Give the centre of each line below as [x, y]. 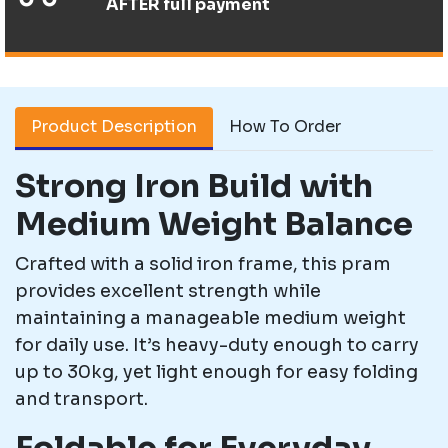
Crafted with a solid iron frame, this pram [203, 264]
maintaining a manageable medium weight [210, 318]
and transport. [81, 399]
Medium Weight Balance [214, 224]
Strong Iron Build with [194, 186]
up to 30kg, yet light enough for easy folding [216, 372]
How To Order [285, 126]
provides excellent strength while [168, 291]
